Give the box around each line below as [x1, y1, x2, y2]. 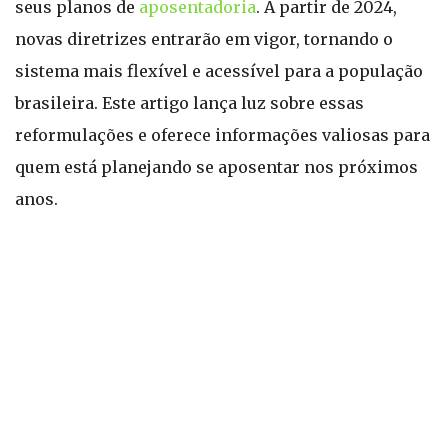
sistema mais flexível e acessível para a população [15, 61, 423, 81]
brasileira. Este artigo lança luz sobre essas [15, 93, 364, 113]
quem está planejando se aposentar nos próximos [15, 157, 418, 177]
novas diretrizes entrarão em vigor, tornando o [15, 29, 393, 49]
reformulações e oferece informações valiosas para [15, 125, 430, 145]
